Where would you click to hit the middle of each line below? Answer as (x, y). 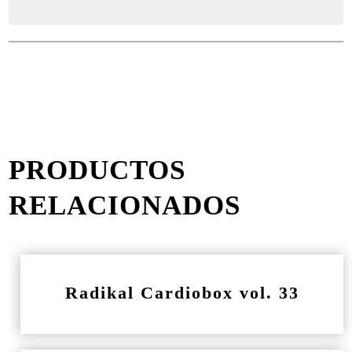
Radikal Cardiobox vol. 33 (182, 293)
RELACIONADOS (125, 205)
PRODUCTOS (97, 170)
